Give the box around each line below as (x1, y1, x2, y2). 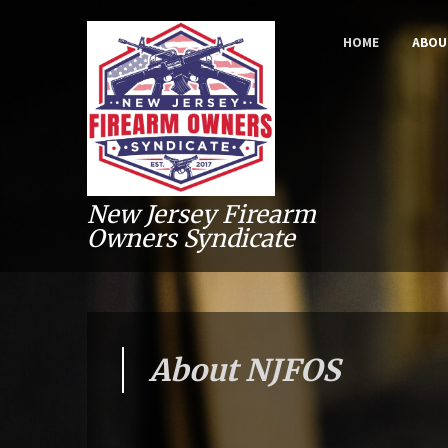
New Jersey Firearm (87, 199, 316, 230)
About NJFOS (149, 351, 340, 389)
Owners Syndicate (87, 223, 295, 254)
